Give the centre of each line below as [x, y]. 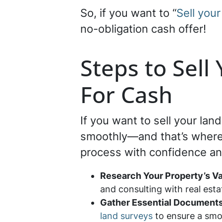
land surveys [126, 216]
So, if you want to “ [128, 13]
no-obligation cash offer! [143, 29]
